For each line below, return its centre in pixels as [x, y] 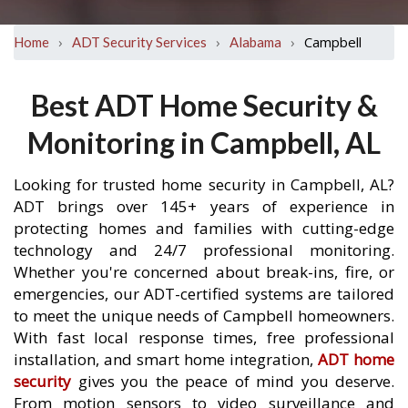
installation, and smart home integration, [166, 359]
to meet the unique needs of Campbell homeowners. [204, 316]
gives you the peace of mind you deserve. [233, 381]
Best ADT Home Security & [204, 105]
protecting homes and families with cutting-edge [204, 228]
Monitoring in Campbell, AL [204, 143]
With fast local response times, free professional [204, 337]
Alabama [255, 42]
